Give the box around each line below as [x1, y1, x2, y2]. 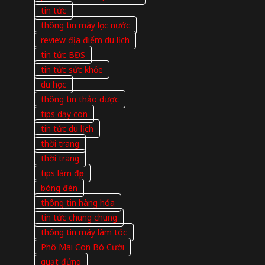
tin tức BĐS [40, 49, 85, 61]
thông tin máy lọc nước [40, 20, 130, 31]
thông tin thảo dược [40, 93, 119, 105]
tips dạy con [40, 108, 88, 120]
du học [40, 79, 66, 91]
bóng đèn [40, 182, 77, 194]
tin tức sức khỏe [40, 64, 103, 76]
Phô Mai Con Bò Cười [40, 241, 124, 253]
